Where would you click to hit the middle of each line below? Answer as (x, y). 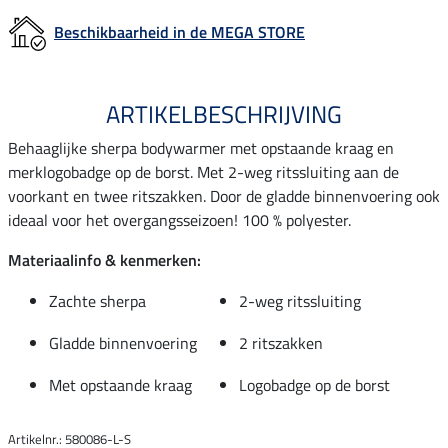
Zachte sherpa (97, 300)
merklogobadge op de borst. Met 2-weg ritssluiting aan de (203, 171)
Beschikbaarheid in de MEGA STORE (179, 31)
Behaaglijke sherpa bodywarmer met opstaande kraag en (201, 147)
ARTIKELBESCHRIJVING (224, 113)
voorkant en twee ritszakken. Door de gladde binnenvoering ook (224, 195)
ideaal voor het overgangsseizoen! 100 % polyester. (179, 219)
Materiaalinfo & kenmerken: (104, 259)
